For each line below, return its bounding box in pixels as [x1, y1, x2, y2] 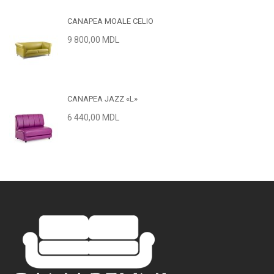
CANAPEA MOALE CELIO [67, 16, 154, 26]
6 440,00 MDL [67, 112, 119, 122]
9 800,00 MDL [67, 34, 119, 45]
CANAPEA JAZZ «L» [67, 94, 138, 103]
